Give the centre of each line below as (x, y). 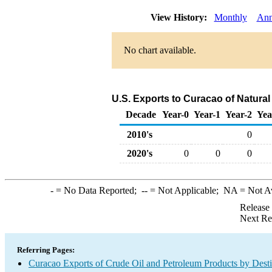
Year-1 (207, 114)
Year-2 (239, 114)
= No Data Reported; (97, 190)
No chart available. (160, 50)
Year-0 (175, 114)
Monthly (230, 17)
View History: (180, 17)
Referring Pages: (46, 250)
